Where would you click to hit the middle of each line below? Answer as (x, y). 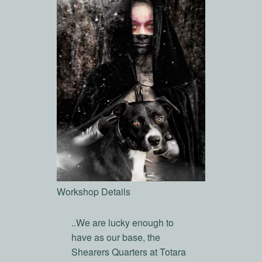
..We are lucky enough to (123, 222)
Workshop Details (93, 191)
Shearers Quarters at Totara (129, 251)
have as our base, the (116, 237)
